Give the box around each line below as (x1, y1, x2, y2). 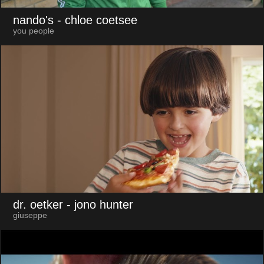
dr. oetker (12, 198, 63, 212)
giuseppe (12, 211, 47, 220)
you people (12, 26, 54, 35)
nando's (12, 13, 54, 27)
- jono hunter (66, 198, 133, 212)
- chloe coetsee (57, 13, 137, 27)
